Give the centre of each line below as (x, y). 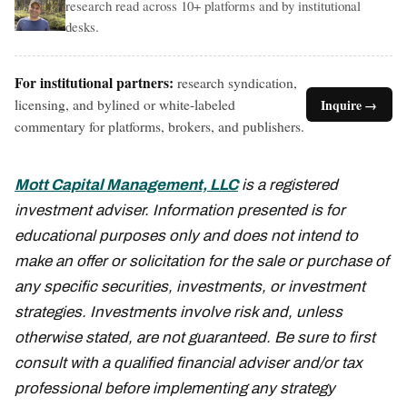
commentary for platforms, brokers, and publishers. (159, 126)
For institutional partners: (94, 83)
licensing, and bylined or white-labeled (125, 104)
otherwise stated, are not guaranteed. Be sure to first (195, 337)
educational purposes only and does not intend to (186, 235)
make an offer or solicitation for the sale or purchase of (202, 261)
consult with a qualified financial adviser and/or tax (189, 362)
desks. (82, 26)
